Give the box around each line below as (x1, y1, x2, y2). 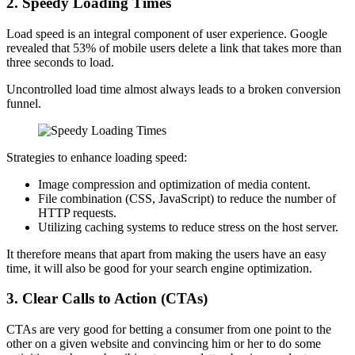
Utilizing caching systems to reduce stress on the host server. (38, 219, 338, 234)
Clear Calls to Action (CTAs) (22, 290, 208, 307)
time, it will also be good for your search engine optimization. (6, 261, 312, 275)
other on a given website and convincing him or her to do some (6, 337, 321, 350)
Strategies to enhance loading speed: (6, 150, 187, 164)
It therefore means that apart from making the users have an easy (6, 246, 326, 261)
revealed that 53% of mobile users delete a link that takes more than (6, 40, 342, 55)
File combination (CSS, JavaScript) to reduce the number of (38, 191, 336, 205)
